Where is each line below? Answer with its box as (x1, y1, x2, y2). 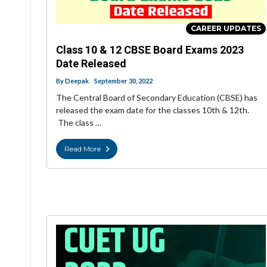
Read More (64, 144, 101, 153)
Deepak (65, 76, 89, 85)
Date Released (56, 57, 126, 70)
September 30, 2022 (94, 76, 153, 85)
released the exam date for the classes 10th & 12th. (56, 104, 249, 115)
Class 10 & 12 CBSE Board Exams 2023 (56, 43, 244, 56)
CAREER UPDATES (191, 23, 261, 33)
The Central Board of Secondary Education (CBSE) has (56, 92, 257, 103)
